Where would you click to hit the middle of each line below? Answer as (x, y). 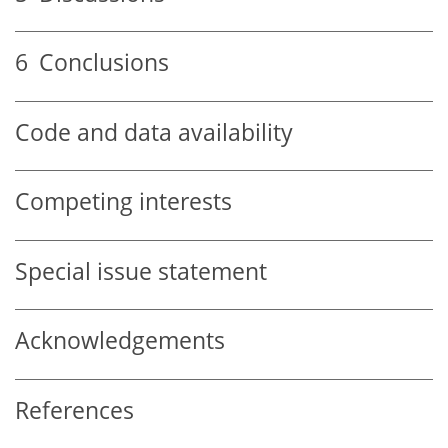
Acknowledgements (120, 341)
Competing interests (123, 202)
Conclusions (98, 63)
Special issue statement (141, 271)
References (74, 410)
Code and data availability (154, 132)
